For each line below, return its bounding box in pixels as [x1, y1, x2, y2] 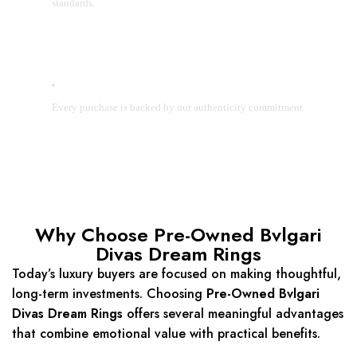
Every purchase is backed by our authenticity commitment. [52, 101, 305, 114]
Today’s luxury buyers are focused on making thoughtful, [12, 265, 341, 284]
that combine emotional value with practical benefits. [12, 324, 320, 343]
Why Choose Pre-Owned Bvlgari [34, 221, 322, 249]
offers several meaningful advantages [123, 304, 343, 324]
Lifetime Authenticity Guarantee [61, 77, 233, 96]
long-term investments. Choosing [12, 284, 206, 304]
